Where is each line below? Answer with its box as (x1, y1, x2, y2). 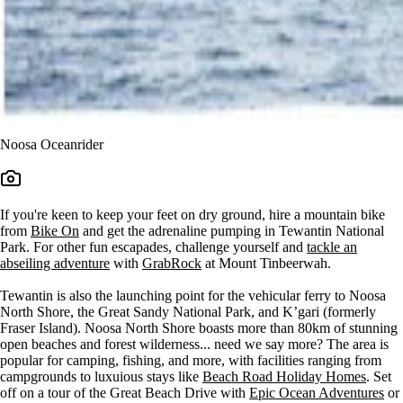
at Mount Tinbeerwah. (201, 255, 331, 271)
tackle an (307, 238, 357, 255)
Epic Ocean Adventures (249, 384, 384, 400)
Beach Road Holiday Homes (202, 368, 366, 384)
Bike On (31, 222, 79, 238)
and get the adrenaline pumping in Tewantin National (79, 222, 384, 238)
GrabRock (142, 255, 201, 271)
